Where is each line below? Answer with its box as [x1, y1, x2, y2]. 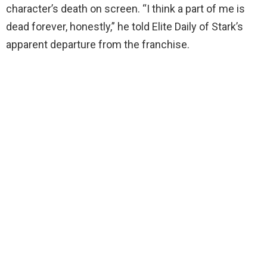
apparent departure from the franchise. [6, 38, 190, 51]
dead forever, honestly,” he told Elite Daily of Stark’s [6, 20, 243, 33]
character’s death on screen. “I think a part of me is [6, 2, 245, 15]
